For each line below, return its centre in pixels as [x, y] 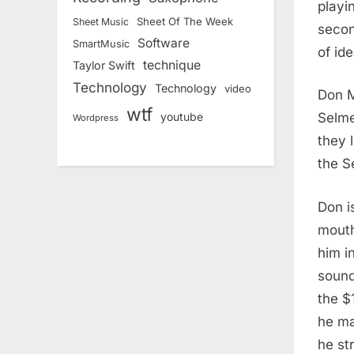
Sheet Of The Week [185, 22]
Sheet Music [101, 22]
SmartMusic [101, 44]
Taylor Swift [104, 66]
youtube [182, 117]
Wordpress [96, 118]
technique [172, 66]
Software [164, 43]
